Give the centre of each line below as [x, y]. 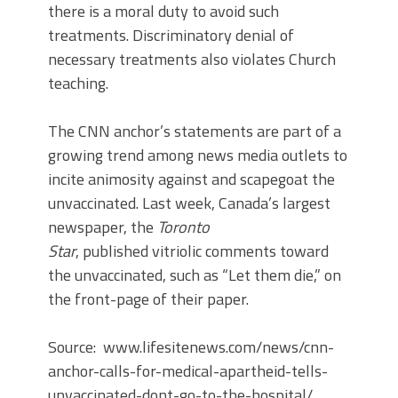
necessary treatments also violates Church [192, 59]
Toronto [183, 227]
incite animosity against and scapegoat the [191, 179]
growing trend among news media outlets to [198, 155]
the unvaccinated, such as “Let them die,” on [195, 275]
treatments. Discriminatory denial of [171, 35]
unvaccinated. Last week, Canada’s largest [189, 203]
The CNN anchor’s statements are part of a [195, 131]
